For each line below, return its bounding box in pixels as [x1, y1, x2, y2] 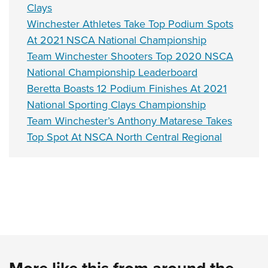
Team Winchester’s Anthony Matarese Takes [27, 113, 232, 129]
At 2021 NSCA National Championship [27, 32, 206, 48]
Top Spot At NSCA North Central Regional [27, 129, 222, 145]
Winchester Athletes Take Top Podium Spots [27, 16, 233, 32]
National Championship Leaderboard [27, 65, 197, 80]
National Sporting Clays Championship [27, 97, 206, 112]
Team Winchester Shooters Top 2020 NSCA [27, 48, 233, 64]
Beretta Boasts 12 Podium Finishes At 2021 [27, 81, 227, 96]
